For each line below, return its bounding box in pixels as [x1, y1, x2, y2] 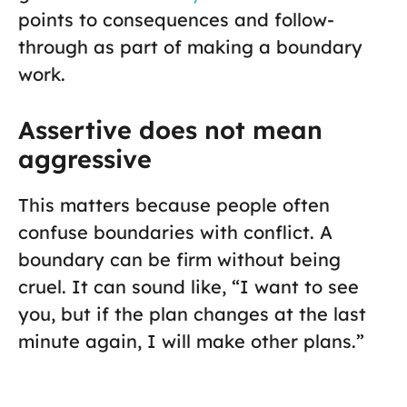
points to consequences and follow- [18, 8, 334, 32]
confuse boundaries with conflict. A [18, 221, 333, 244]
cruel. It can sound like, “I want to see [18, 275, 359, 299]
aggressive [18, 144, 152, 175]
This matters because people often [18, 194, 330, 217]
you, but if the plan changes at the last [18, 303, 366, 326]
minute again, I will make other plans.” [18, 330, 364, 353]
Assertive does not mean [18, 114, 323, 146]
